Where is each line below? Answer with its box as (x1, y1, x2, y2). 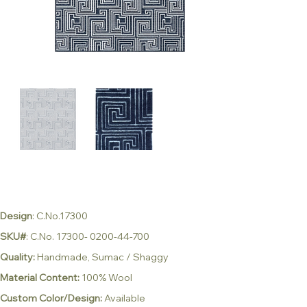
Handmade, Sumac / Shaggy (35, 250, 169, 263)
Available (104, 291, 146, 304)
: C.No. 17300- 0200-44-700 (26, 230, 150, 243)
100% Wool (82, 271, 133, 284)
